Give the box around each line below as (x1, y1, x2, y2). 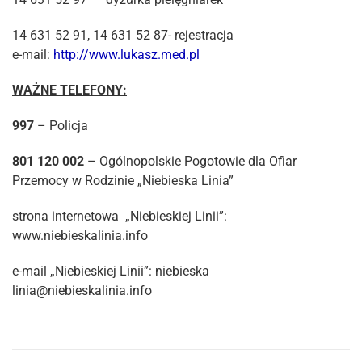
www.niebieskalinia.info (12, 228, 148, 243)
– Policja (34, 118, 88, 133)
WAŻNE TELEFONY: (12, 82, 127, 98)
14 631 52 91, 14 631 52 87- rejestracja (12, 27, 234, 43)
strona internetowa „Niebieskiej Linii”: (12, 208, 230, 224)
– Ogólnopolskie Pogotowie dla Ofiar (84, 154, 297, 169)
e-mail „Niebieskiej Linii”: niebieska (12, 263, 209, 279)
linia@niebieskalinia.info (12, 283, 152, 298)
